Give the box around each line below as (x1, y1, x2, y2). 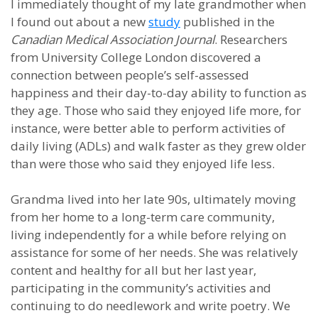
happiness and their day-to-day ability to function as (11, 84, 307, 101)
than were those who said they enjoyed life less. (11, 155, 275, 172)
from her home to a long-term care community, (11, 209, 275, 225)
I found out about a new (11, 13, 148, 30)
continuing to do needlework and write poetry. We (11, 297, 290, 314)
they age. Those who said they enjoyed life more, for (11, 102, 301, 119)
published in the (180, 13, 275, 30)
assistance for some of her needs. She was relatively (11, 244, 298, 261)
